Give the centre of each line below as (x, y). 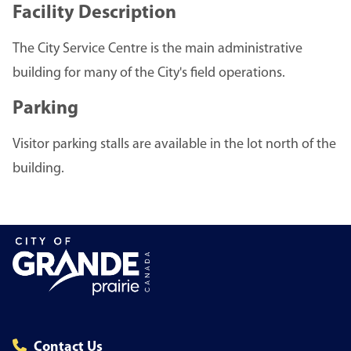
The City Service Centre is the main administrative (157, 49)
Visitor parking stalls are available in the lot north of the (174, 145)
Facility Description (94, 14)
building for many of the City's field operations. (149, 74)
